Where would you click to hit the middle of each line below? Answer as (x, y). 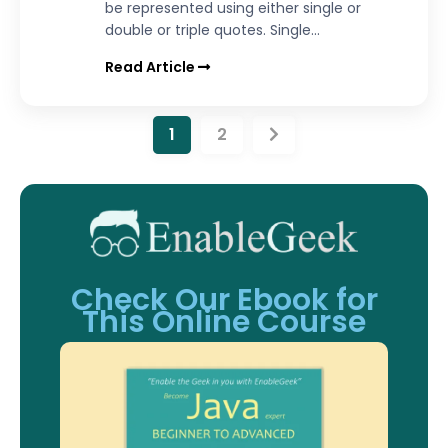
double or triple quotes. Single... (212, 30)
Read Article (151, 67)
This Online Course (224, 322)
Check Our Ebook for (224, 300)
